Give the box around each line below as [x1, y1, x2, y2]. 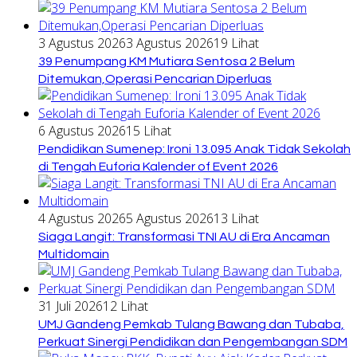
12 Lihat [103, 296, 148, 315]
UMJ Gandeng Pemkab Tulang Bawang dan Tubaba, [38, 317, 344, 331]
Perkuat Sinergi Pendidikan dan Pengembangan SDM [38, 335, 347, 348]
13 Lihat [214, 209, 259, 227]
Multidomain [38, 247, 109, 261]
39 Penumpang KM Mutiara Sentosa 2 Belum [38, 54, 295, 68]
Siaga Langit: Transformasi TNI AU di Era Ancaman [38, 229, 330, 243]
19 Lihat [214, 33, 259, 52]
